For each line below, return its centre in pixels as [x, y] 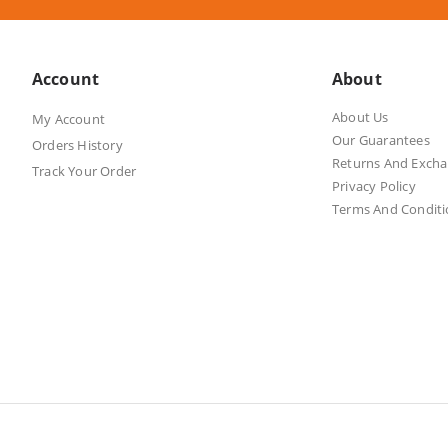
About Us [360, 116]
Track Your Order [84, 170]
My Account [68, 118]
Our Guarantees [381, 139]
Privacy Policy [374, 185]
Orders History [77, 144]
